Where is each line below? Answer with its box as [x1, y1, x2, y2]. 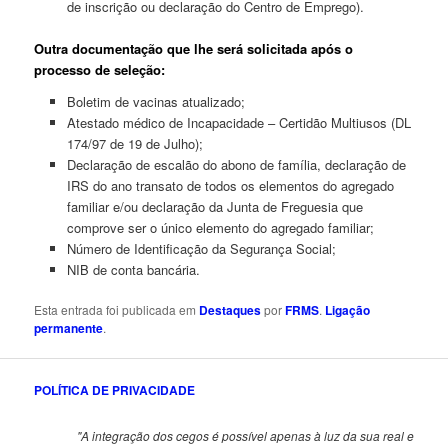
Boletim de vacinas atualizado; [66, 91, 245, 111]
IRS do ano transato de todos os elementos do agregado [66, 175, 394, 195]
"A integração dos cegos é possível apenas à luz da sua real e [76, 427, 414, 445]
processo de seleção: [34, 59, 166, 79]
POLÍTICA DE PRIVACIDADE [34, 380, 196, 399]
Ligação [325, 300, 371, 319]
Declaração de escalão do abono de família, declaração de [66, 154, 406, 174]
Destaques [199, 300, 262, 319]
